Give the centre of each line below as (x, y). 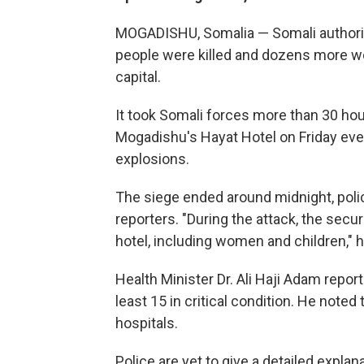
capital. (138, 77)
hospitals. (147, 323)
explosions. (152, 159)
